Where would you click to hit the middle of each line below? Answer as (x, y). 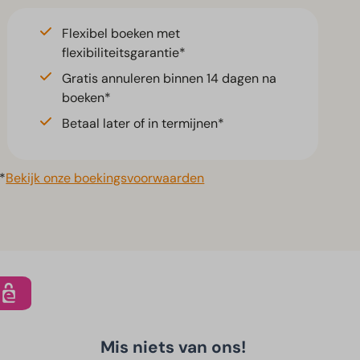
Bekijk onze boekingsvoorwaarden (105, 178)
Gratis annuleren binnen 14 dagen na (170, 79)
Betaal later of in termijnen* (143, 124)
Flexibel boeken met (121, 34)
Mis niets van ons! (173, 347)
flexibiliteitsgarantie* (124, 53)
